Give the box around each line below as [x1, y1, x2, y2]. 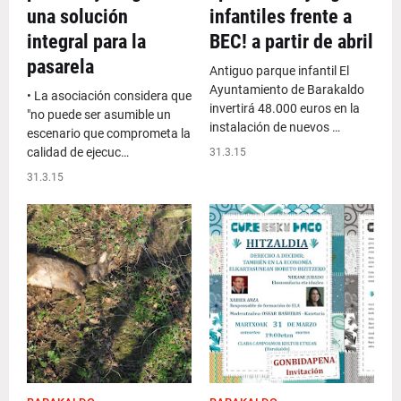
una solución [27, 5, 128, 28]
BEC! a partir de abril [209, 30, 373, 53]
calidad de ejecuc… [27, 145, 129, 159]
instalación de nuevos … [209, 120, 340, 134]
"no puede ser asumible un [27, 107, 171, 122]
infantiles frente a [209, 5, 352, 28]
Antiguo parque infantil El [209, 64, 349, 78]
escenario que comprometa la [27, 126, 191, 141]
